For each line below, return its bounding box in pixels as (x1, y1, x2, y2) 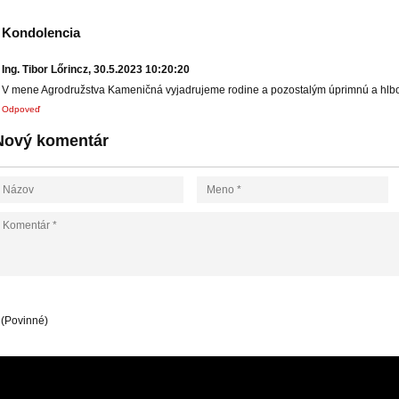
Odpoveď (2, 104, 40, 114)
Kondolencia (2, 25, 80, 40)
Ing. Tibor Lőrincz (2, 63, 88, 76)
